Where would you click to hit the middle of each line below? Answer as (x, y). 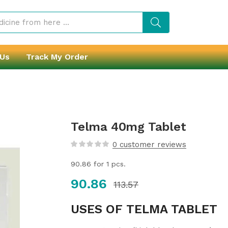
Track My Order (57, 57)
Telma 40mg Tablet (129, 127)
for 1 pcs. (108, 164)
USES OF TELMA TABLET (144, 209)
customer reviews (152, 145)
